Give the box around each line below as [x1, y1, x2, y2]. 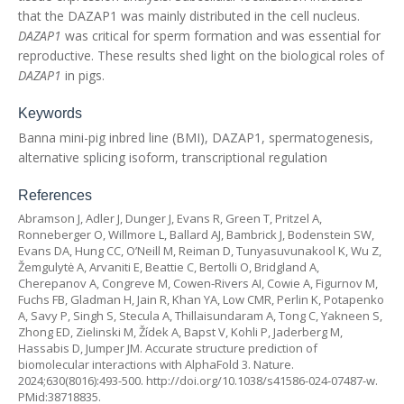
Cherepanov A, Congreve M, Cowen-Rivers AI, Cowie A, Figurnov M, [18, 275, 378, 291]
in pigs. [61, 67, 105, 84]
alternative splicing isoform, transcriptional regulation [18, 149, 327, 166]
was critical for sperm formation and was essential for [61, 27, 381, 44]
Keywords [18, 106, 82, 121]
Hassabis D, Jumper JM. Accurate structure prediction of [18, 340, 317, 356]
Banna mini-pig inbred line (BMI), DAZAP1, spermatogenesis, [18, 129, 373, 146]
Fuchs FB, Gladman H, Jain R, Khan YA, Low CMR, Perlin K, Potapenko [18, 291, 384, 308]
